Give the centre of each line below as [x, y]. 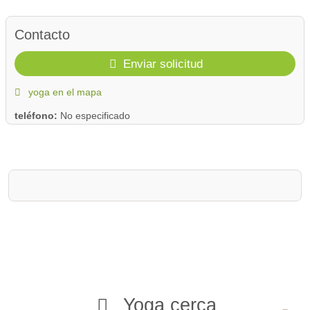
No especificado [95, 116]
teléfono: [37, 116]
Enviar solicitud [162, 64]
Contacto [42, 34]
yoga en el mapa [63, 92]
